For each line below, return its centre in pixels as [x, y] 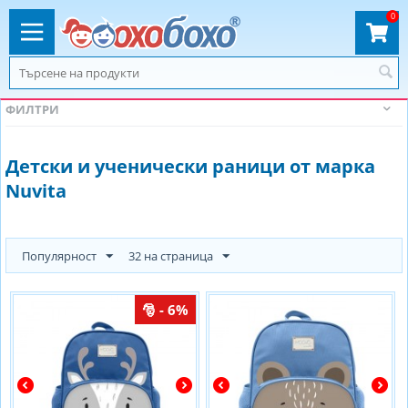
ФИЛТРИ [32, 109]
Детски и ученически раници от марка [190, 166]
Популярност [59, 256]
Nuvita [36, 191]
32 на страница [171, 256]
